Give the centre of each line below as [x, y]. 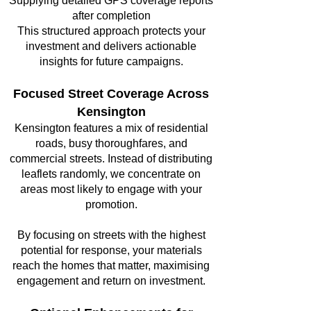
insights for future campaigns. [111, 61]
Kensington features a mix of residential [111, 128]
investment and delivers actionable [111, 46]
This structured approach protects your [111, 31]
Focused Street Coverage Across [111, 94]
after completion [111, 16]
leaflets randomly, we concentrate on [111, 174]
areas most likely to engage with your [111, 189]
